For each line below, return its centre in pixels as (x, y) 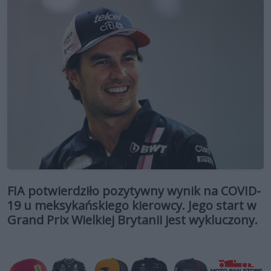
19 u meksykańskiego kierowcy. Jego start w (132, 206)
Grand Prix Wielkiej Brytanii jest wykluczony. (132, 220)
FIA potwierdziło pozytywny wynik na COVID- (134, 191)
